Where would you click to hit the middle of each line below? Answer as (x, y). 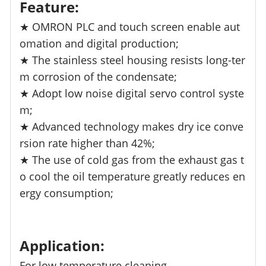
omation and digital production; (99, 43)
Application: (62, 245)
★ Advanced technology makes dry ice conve (132, 126)
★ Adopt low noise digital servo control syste (132, 93)
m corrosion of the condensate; (99, 76)
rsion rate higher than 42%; (88, 143)
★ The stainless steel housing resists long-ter (133, 60)
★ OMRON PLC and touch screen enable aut (130, 26)
